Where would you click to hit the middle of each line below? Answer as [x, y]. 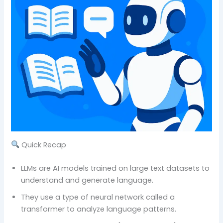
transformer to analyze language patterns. [99, 209]
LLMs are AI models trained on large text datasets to [115, 168]
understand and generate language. [87, 180]
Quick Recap [43, 145]
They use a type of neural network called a [98, 197]
